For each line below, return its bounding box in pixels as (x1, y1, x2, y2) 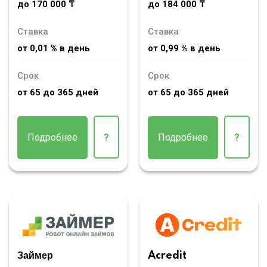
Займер (17, 250, 53, 262)
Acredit (148, 250, 187, 262)
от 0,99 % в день (148, 42, 221, 54)
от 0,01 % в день (17, 42, 90, 54)
